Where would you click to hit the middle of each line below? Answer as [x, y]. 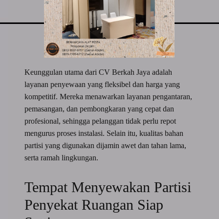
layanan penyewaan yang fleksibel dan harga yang [102, 84]
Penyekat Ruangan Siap [94, 204]
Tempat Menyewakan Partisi [108, 187]
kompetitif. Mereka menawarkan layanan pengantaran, [109, 96]
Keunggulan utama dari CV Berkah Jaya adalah [99, 72]
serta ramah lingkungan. [62, 157]
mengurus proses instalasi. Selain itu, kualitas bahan [104, 133]
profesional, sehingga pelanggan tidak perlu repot [100, 121]
